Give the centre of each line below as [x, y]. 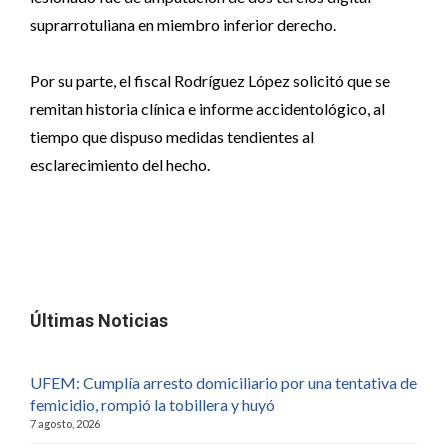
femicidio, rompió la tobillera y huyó [152, 404]
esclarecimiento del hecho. [120, 164]
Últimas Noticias [99, 320]
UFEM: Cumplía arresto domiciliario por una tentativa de [223, 382]
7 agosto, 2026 [65, 423]
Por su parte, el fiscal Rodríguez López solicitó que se [210, 80]
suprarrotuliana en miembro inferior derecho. [183, 24]
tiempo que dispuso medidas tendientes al [172, 136]
